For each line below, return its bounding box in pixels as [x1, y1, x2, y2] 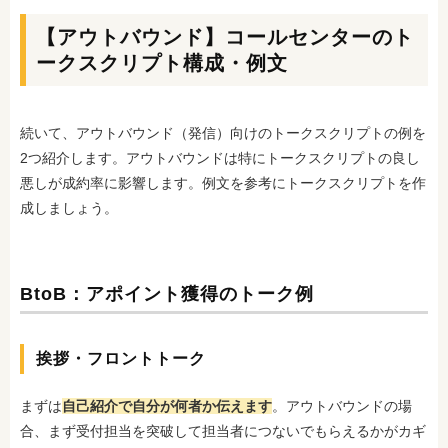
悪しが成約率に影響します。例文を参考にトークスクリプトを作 [20, 175, 426, 191]
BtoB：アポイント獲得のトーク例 [20, 284, 314, 304]
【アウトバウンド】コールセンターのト [36, 26, 414, 48]
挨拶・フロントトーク [36, 350, 206, 367]
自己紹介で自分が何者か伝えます [62, 398, 272, 414]
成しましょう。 [20, 200, 118, 216]
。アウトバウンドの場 [272, 398, 412, 414]
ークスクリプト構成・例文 [36, 52, 288, 74]
